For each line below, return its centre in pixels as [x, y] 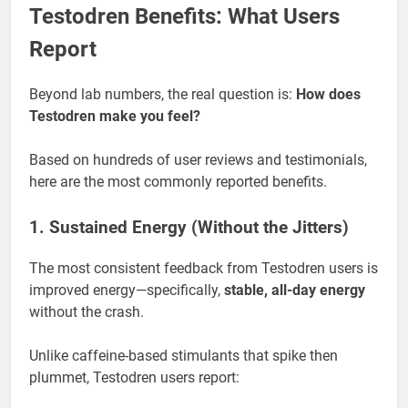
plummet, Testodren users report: [134, 377]
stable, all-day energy [295, 290]
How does [328, 94]
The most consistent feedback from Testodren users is [204, 268]
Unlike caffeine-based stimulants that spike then [184, 355]
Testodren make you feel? [115, 116]
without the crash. [87, 311]
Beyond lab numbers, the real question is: [163, 94]
